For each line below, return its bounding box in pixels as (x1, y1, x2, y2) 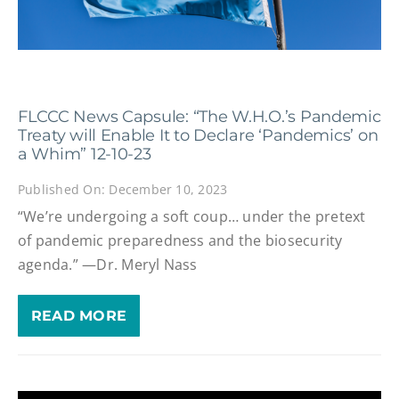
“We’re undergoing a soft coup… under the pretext (17, 207, 366, 227)
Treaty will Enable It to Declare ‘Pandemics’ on (17, 126, 379, 146)
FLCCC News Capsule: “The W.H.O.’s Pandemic (17, 107, 381, 127)
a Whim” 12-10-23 (17, 144, 151, 165)
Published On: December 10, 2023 (17, 180, 228, 198)
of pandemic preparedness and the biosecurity (17, 231, 343, 251)
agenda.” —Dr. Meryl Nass (17, 255, 198, 275)
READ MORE (30, 307, 127, 325)
